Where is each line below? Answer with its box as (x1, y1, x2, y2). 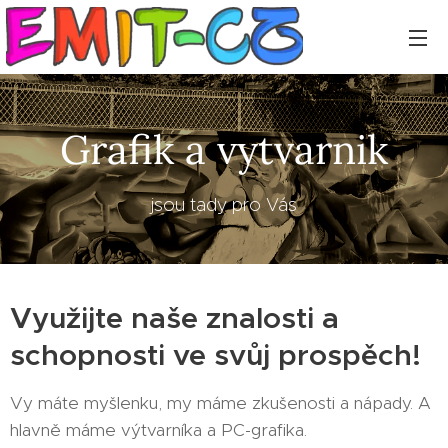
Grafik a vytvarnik (60, 124, 388, 175)
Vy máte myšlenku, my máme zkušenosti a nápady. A (10, 392, 431, 414)
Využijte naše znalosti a (10, 300, 339, 336)
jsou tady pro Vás (151, 194, 297, 216)
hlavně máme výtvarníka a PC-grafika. (10, 419, 307, 441)
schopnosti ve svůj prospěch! (10, 337, 421, 373)
